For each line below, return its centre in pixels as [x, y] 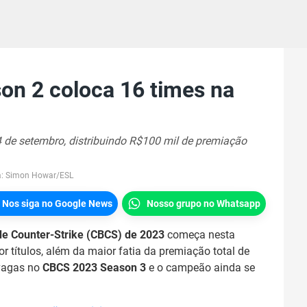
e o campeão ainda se [202, 268]
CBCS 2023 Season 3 [96, 268]
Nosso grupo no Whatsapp [204, 204]
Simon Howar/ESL [39, 175]
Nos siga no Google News [57, 204]
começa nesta [200, 235]
